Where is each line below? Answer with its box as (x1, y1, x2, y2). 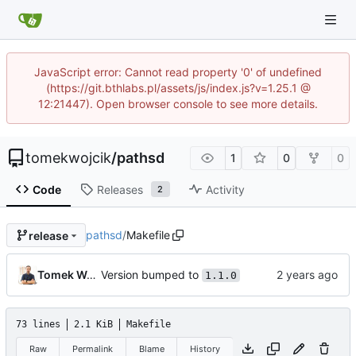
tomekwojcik (25, 149, 111, 166)
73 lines (16, 319, 60, 331)
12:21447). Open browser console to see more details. (38, 97, 318, 110)
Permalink (72, 342, 114, 354)
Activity (205, 182, 245, 196)
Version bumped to (101, 267, 202, 281)
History (190, 342, 221, 354)
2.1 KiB (74, 319, 113, 331)
